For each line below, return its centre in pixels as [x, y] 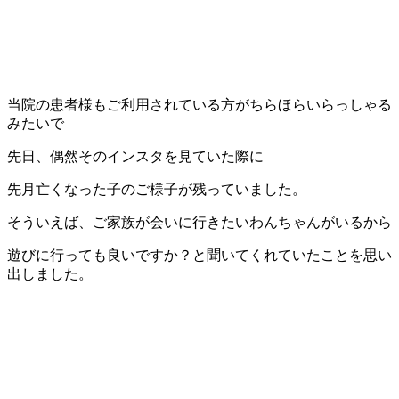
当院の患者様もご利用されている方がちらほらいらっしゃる [199, 105]
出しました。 [50, 274]
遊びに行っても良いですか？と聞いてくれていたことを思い [199, 256]
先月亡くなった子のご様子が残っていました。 [157, 190]
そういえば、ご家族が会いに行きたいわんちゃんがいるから [199, 223]
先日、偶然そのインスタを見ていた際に [135, 157]
